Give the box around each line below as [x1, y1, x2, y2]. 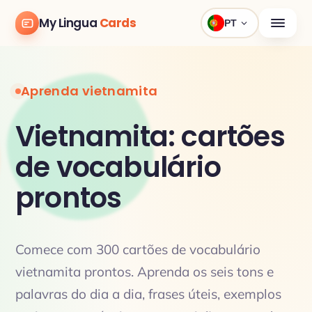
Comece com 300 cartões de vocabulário [15, 241, 260, 258]
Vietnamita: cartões [15, 117, 285, 156]
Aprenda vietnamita [21, 82, 158, 100]
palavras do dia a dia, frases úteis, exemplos [15, 286, 281, 302]
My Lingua [39, 15, 100, 31]
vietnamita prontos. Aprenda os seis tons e [15, 263, 274, 280]
